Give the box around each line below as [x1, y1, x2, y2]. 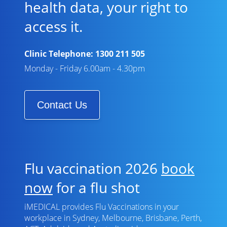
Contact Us [37, 99, 87, 110]
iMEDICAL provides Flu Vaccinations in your [24, 201, 179, 212]
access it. [24, 17, 83, 36]
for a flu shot [53, 178, 140, 197]
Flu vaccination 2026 [24, 159, 161, 178]
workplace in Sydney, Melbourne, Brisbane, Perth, [24, 212, 202, 223]
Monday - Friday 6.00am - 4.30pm [24, 63, 145, 74]
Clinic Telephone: [24, 48, 95, 59]
